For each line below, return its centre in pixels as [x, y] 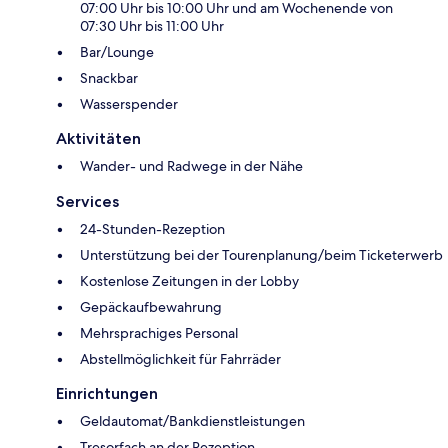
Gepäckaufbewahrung [151, 307]
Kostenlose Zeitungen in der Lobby [189, 281]
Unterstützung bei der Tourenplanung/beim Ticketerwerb [261, 255]
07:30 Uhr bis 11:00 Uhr [152, 26]
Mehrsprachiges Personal [159, 333]
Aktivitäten [98, 139]
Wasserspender [129, 104]
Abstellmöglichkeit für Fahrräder [180, 359]
